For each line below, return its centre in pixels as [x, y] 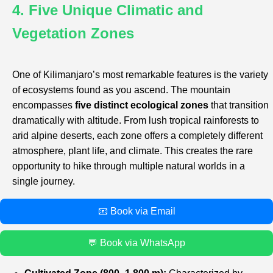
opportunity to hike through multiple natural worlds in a [129, 166]
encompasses [44, 105]
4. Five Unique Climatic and [108, 10]
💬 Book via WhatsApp [136, 243]
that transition [239, 105]
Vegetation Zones [73, 33]
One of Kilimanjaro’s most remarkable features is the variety [140, 74]
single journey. [44, 181]
